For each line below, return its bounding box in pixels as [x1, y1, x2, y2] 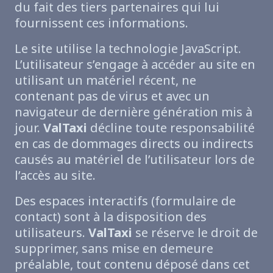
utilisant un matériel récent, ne [15, 71, 196, 88]
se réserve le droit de [132, 224, 258, 241]
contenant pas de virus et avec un [15, 87, 210, 104]
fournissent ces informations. [15, 14, 188, 31]
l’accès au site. [15, 166, 96, 183]
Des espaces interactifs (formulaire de [15, 192, 236, 209]
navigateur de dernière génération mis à [15, 103, 252, 120]
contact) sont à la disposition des [15, 208, 207, 225]
